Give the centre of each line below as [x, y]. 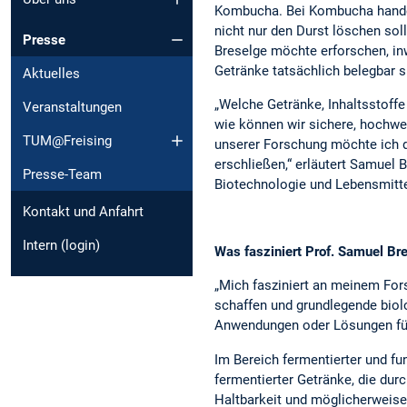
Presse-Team [62, 174]
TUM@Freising [67, 140]
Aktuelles [51, 73]
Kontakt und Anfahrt [83, 211]
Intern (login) [61, 245]
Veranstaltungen [72, 107]
